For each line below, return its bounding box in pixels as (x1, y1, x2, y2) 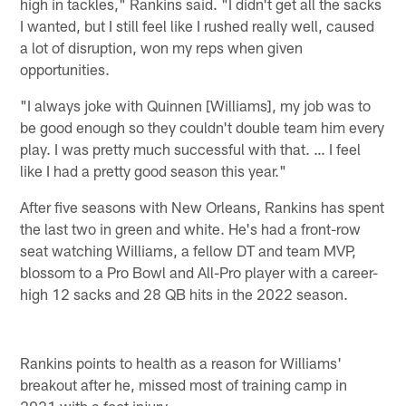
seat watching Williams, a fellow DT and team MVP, (20, 240, 357, 259)
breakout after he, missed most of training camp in (20, 375, 348, 394)
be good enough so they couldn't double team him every (20, 117, 385, 136)
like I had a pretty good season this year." (20, 160, 287, 179)
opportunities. (20, 59, 111, 78)
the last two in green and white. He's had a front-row (20, 218, 362, 237)
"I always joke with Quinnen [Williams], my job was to (20, 95, 372, 114)
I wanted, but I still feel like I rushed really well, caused (20, 15, 375, 34)
